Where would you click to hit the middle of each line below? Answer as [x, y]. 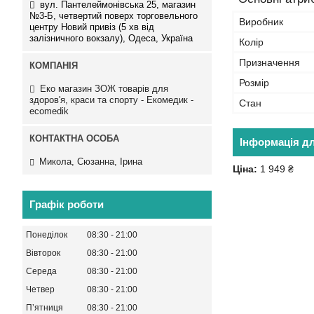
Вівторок [43, 253]
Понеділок [47, 235]
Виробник [261, 22]
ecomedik [49, 111]
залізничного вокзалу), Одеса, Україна [111, 38]
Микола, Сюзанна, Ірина [91, 162]
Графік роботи [67, 205]
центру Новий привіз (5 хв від [92, 27]
